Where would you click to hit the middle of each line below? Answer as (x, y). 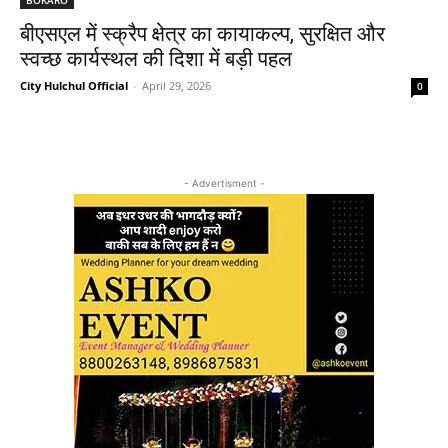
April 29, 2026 (176, 85)
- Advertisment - (224, 182)
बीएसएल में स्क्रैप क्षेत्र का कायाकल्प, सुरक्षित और (202, 33)
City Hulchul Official (74, 85)
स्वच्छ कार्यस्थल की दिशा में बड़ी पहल (156, 58)
